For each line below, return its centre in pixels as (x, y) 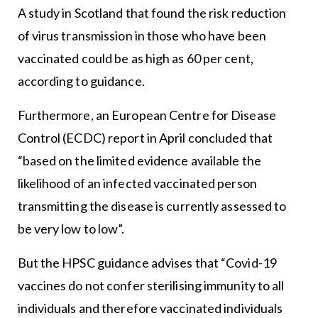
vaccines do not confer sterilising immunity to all (151, 286)
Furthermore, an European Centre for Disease (147, 115)
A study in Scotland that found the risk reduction (152, 13)
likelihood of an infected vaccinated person (137, 183)
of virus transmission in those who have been (142, 36)
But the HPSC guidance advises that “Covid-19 (147, 263)
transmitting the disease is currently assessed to (152, 206)
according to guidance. (81, 81)
